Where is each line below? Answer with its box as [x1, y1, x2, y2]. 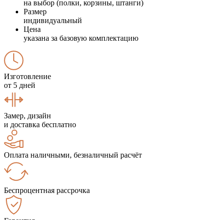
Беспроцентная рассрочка [4, 186, 90, 194]
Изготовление [4, 72, 51, 81]
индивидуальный [24, 16, 82, 25]
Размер [24, 7, 47, 16]
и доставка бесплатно [4, 120, 76, 129]
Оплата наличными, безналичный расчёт [4, 150, 142, 159]
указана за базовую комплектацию [24, 33, 138, 42]
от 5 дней [4, 81, 35, 89]
